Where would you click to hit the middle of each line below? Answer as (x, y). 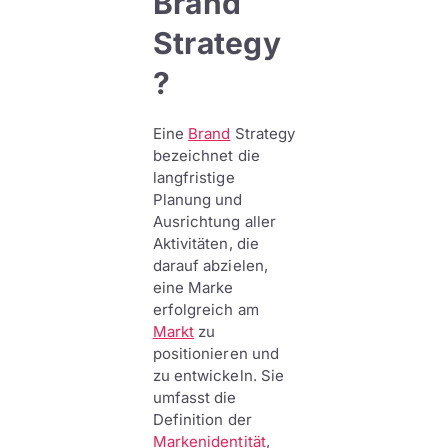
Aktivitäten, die (205, 243)
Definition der (202, 419)
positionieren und (216, 353)
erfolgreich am (205, 309)
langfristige (193, 177)
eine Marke (193, 287)
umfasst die (194, 397)
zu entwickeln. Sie (218, 375)
